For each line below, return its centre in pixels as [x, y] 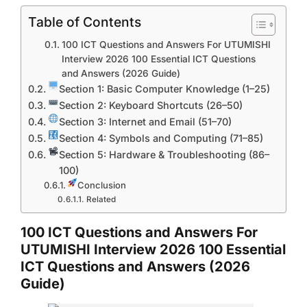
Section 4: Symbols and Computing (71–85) [161, 138]
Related [101, 199]
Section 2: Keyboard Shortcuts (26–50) [151, 105]
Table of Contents [85, 22]
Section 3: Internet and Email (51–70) [146, 122]
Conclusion [102, 185]
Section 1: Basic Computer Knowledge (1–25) [165, 89]
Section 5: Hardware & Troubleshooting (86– [164, 155]
